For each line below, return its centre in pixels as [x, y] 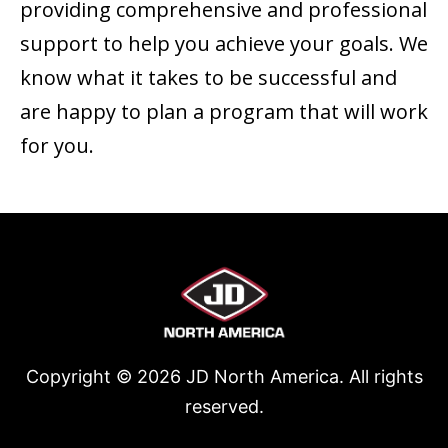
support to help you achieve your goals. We [224, 44]
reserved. [224, 406]
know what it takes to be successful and [208, 78]
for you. [57, 146]
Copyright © [81, 376]
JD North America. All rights [301, 376]
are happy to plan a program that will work [224, 112]
